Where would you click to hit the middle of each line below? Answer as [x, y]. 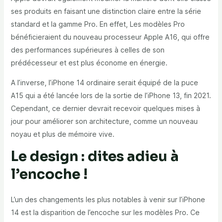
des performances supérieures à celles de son [87, 50]
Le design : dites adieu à [95, 156]
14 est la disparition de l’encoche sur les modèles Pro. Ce [105, 212]
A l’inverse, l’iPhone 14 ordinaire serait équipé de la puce [104, 82]
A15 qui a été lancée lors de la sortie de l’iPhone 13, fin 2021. [111, 95]
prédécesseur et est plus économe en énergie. [89, 62]
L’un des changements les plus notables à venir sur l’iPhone [108, 199]
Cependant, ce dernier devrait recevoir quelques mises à [105, 108]
